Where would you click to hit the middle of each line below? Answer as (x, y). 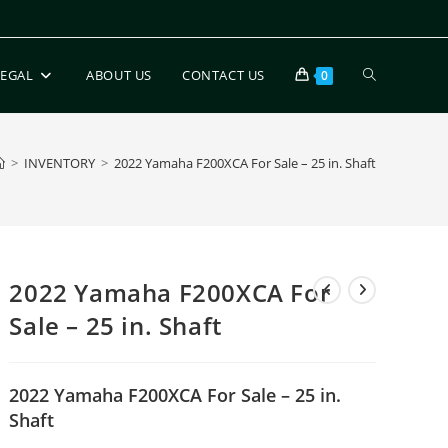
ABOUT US (119, 75)
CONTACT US (223, 75)
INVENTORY (59, 163)
